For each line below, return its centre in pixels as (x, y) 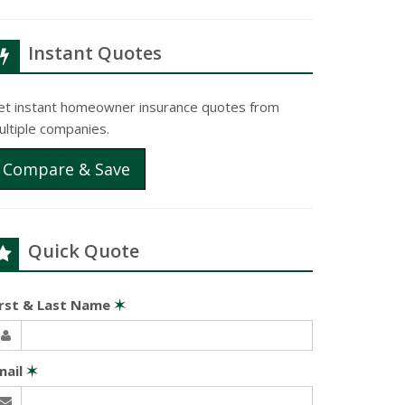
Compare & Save (66, 169)
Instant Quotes (95, 53)
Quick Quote (84, 251)
